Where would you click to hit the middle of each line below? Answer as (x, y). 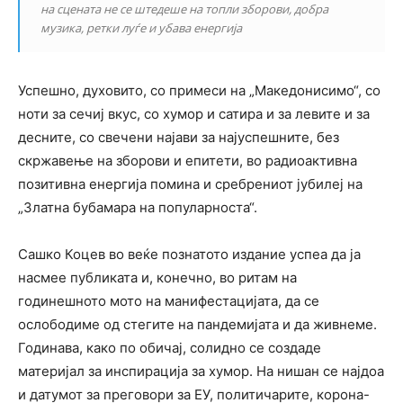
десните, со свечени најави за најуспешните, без (179, 138)
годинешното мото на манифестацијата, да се (169, 301)
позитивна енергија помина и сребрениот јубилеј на (190, 184)
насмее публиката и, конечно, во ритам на (157, 278)
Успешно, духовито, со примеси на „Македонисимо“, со (199, 91)
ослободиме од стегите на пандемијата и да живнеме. (197, 325)
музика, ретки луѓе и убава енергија (141, 28)
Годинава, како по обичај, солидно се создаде (170, 348)
